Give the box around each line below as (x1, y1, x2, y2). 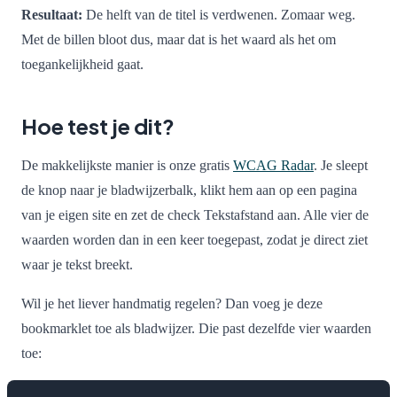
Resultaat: (21, 7, 82, 23)
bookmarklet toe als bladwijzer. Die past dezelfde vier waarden (21, 321, 371, 337)
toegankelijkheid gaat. (21, 57, 144, 73)
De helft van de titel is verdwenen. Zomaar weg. (82, 7, 355, 23)
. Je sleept (314, 158, 368, 174)
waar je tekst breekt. (21, 257, 133, 273)
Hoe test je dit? (21, 113, 175, 140)
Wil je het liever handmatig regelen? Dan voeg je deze (21, 296, 323, 312)
